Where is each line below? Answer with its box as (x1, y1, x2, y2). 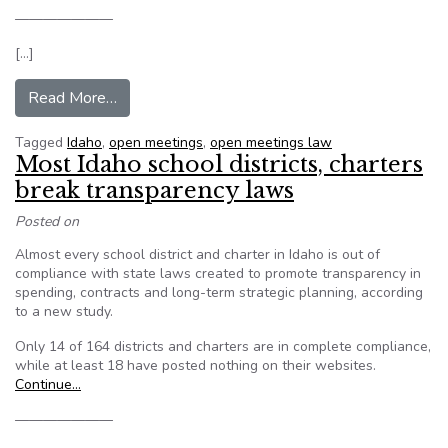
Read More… (28, 87, 117, 109)
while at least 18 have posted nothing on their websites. (15, 356, 376, 375)
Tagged (15, 133, 67, 152)
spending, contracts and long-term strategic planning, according (15, 283, 423, 302)
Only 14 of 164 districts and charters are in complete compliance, (15, 337, 431, 356)
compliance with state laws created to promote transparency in (15, 264, 421, 283)
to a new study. (15, 302, 113, 321)
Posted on (15, 212, 79, 231)
